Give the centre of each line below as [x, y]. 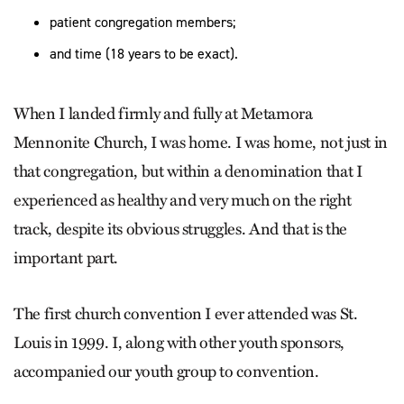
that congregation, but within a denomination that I [188, 171]
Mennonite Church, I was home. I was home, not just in [201, 142]
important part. [66, 258]
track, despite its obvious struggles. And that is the [180, 229]
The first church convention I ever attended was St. [186, 314]
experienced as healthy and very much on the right [183, 200]
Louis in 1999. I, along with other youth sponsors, [179, 343]
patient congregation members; [142, 22]
